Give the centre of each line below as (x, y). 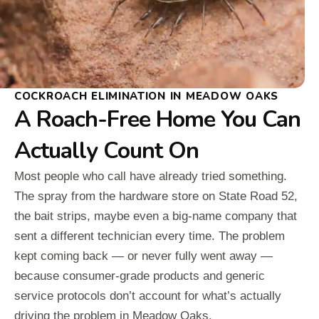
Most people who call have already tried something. (151, 177)
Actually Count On (106, 151)
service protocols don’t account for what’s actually (148, 296)
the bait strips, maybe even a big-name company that (156, 216)
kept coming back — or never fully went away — (143, 256)
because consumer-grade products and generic (140, 276)
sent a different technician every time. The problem (150, 236)
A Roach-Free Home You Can (157, 120)
